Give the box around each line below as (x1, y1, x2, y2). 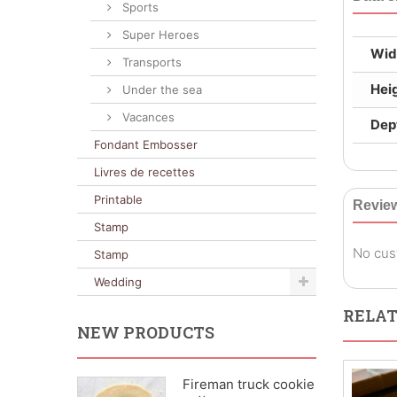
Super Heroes (119, 27, 199, 42)
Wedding (94, 275, 142, 289)
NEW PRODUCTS (77, 322, 214, 343)
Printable (94, 192, 143, 206)
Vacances (119, 110, 175, 124)
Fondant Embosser (94, 137, 198, 152)
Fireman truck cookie (183, 376, 315, 393)
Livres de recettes (94, 165, 195, 179)
